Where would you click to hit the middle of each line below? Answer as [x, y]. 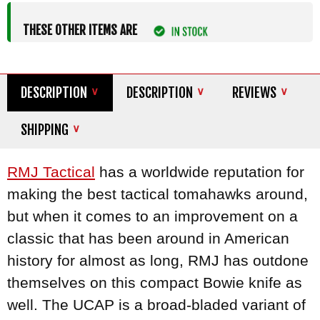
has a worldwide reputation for [200, 172]
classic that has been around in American [148, 239]
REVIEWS [254, 93]
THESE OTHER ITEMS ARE [81, 30]
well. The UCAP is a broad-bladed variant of [156, 305]
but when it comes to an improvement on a [152, 216]
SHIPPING [45, 130]
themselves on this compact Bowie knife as [155, 283]
